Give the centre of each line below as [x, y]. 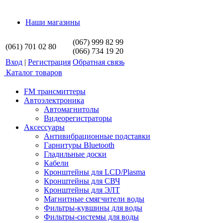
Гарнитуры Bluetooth [79, 145]
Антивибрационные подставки [97, 136]
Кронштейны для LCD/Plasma [95, 172]
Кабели [56, 163]
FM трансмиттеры [55, 92]
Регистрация [49, 62]
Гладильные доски [75, 154]
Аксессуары [44, 127]
